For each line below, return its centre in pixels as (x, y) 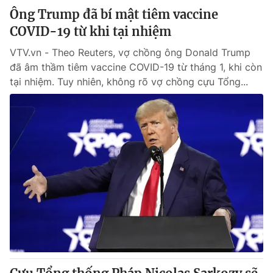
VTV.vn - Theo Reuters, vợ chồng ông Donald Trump (130, 52)
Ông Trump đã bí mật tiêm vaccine (114, 14)
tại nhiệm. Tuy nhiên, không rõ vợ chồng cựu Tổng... (129, 82)
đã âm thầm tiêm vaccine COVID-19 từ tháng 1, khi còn (136, 67)
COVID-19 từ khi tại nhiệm (90, 31)
